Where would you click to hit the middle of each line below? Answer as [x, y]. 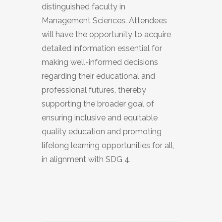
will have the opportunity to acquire [106, 35]
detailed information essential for [102, 49]
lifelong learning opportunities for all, [108, 146]
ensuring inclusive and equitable [100, 118]
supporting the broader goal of [98, 104]
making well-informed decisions [100, 62]
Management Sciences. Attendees [104, 21]
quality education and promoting [102, 132]
